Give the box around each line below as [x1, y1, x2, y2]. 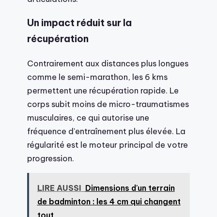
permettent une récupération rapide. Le [27, 85, 179, 95]
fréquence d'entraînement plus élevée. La [27, 125, 186, 136]
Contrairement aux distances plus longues [27, 58, 188, 68]
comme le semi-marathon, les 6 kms [27, 71, 168, 82]
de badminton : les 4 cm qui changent [37, 196, 181, 206]
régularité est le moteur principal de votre [27, 139, 188, 150]
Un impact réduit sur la [27, 16, 132, 29]
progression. [27, 153, 74, 163]
